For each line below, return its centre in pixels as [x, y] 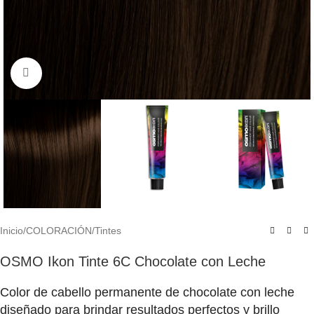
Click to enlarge [76, 73]
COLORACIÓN [59, 231]
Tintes [108, 231]
